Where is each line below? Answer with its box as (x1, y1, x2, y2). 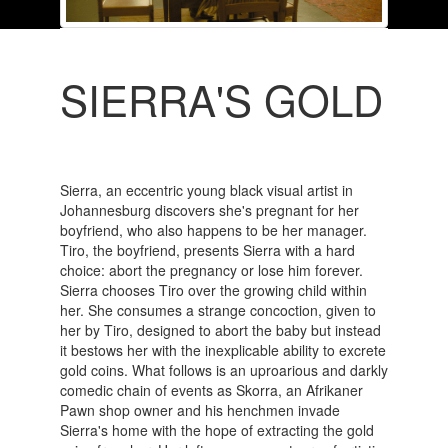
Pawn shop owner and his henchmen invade (59, 399, 340, 420)
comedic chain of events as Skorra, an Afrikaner (59, 379, 363, 400)
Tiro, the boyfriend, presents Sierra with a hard (59, 239, 355, 260)
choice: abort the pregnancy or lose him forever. (59, 259, 363, 280)
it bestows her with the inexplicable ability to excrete (59, 339, 386, 360)
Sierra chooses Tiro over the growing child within (59, 279, 367, 300)
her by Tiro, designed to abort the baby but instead (59, 319, 381, 340)
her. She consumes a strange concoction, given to (59, 299, 376, 320)
